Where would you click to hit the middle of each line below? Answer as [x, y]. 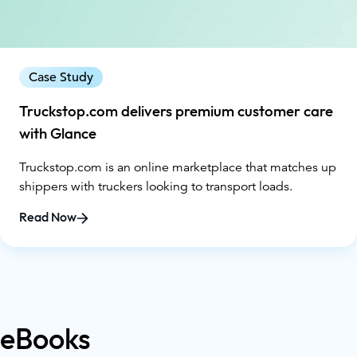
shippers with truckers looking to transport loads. [156, 186]
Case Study [61, 77]
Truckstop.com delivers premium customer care [176, 111]
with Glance [58, 133]
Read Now [48, 218]
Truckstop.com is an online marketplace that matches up [178, 167]
